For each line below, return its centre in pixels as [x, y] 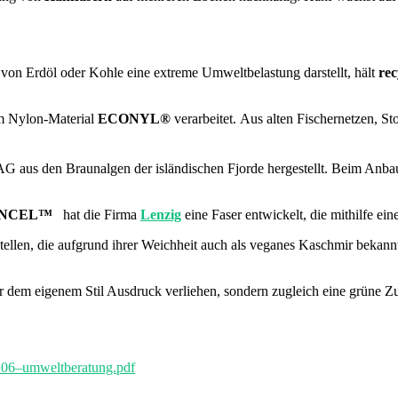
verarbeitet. [205, 118]
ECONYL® [136, 118]
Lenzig [161, 215]
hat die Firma [96, 215]
